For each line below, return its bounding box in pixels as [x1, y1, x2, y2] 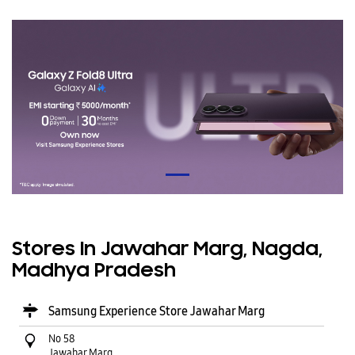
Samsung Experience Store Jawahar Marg [48, 303, 265, 319]
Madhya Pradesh [12, 260, 176, 282]
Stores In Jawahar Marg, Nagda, [12, 239, 323, 261]
